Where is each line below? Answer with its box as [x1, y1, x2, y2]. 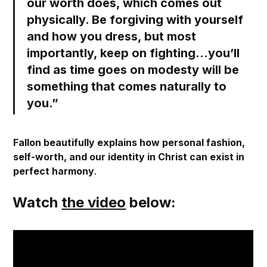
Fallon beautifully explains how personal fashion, [13, 136, 246, 149]
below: [126, 194, 176, 212]
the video [61, 194, 126, 212]
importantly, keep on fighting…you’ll [27, 46, 240, 61]
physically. [27, 13, 92, 27]
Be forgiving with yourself [92, 13, 244, 27]
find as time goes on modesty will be [27, 63, 240, 77]
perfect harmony [13, 165, 95, 178]
